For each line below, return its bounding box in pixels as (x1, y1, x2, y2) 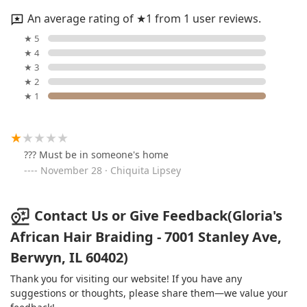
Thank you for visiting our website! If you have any (10, 272, 242, 286)
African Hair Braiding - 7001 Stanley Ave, (10, 228, 282, 247)
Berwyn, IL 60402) (10, 248, 128, 267)
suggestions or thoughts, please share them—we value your (10, 286, 288, 300)
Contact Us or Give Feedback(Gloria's (34, 206, 282, 225)
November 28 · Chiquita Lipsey (40, 163, 181, 177)
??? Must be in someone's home (24, 147, 169, 161)
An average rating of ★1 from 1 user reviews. (27, 10, 261, 26)
